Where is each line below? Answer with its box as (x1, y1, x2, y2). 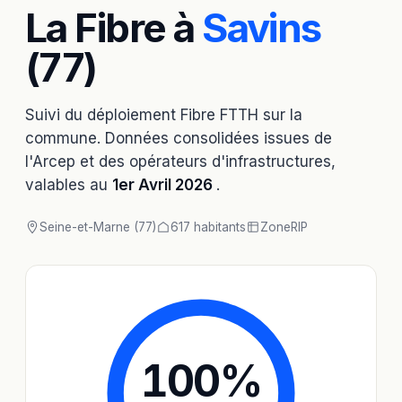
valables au (25, 176, 112, 194)
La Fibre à (25, 4, 203, 52)
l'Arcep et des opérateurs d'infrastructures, (25, 153, 336, 170)
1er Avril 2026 (112, 176, 216, 194)
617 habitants (170, 220, 246, 234)
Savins (202, 4, 321, 52)
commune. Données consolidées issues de (25, 129, 332, 147)
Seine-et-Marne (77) (39, 220, 156, 234)
